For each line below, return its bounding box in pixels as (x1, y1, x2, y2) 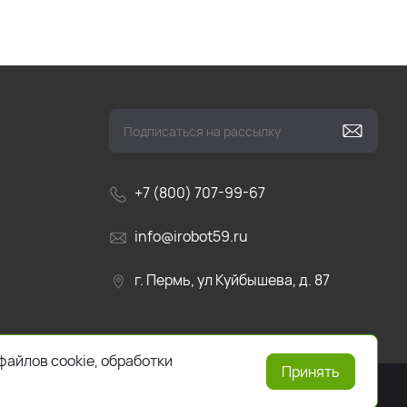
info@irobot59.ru (134, 226, 248, 247)
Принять (282, 362, 340, 382)
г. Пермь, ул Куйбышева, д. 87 (134, 270, 330, 291)
